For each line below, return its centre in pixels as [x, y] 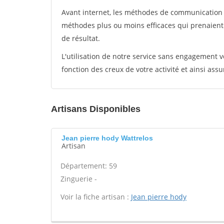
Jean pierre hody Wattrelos [107, 138]
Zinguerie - [79, 179]
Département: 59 [89, 166]
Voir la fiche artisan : [96, 197]
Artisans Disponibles [96, 109]
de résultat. [81, 38]
